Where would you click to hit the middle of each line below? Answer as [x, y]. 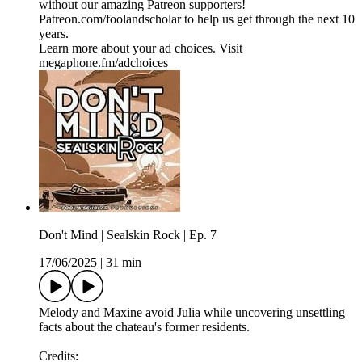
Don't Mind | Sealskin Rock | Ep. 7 [128, 235]
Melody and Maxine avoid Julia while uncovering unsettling [192, 313]
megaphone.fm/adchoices [103, 63]
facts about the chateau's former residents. [144, 327]
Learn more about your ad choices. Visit [141, 48]
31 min [124, 263]
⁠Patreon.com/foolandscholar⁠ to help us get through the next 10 [197, 19]
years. [54, 34]
